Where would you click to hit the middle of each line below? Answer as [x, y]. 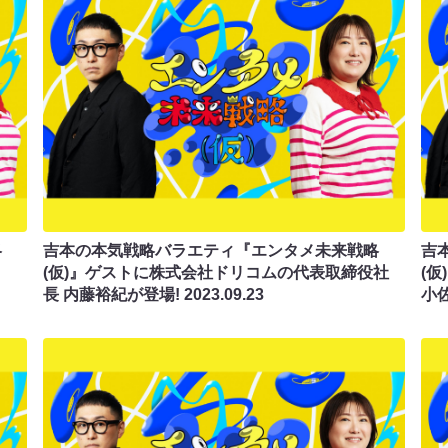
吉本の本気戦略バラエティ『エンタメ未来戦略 [211, 250]
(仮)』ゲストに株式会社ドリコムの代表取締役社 [216, 272]
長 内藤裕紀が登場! [114, 294]
